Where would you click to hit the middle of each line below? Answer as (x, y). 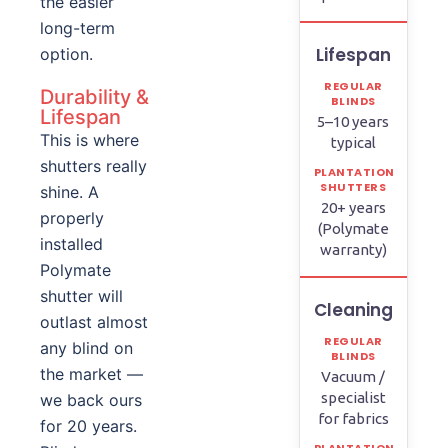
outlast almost (94, 322)
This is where (89, 140)
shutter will (81, 296)
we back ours (91, 400)
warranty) (353, 249)
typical (353, 142)
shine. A (69, 192)
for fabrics (353, 418)
